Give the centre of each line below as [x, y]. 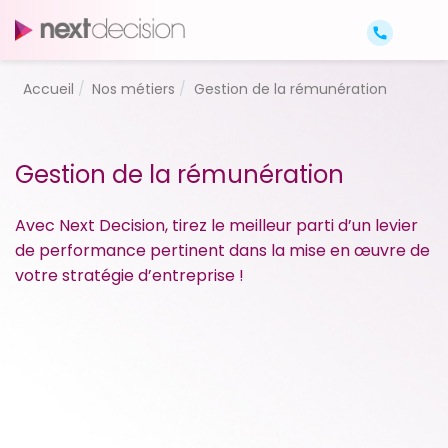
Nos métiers [133, 88]
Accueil [48, 88]
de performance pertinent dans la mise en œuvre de [222, 250]
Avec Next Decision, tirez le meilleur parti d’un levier [216, 225]
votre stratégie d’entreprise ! [129, 275]
